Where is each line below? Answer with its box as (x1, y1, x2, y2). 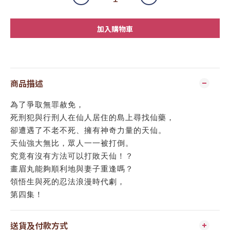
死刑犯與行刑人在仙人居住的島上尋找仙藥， (10, 112, 175, 122)
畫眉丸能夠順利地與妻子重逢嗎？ (10, 163, 133, 174)
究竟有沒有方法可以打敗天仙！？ (10, 150, 133, 161)
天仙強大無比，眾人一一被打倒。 (10, 138, 133, 148)
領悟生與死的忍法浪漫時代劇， (10, 176, 125, 186)
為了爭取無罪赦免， (10, 99, 84, 109)
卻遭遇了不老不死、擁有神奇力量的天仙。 (10, 125, 166, 135)
